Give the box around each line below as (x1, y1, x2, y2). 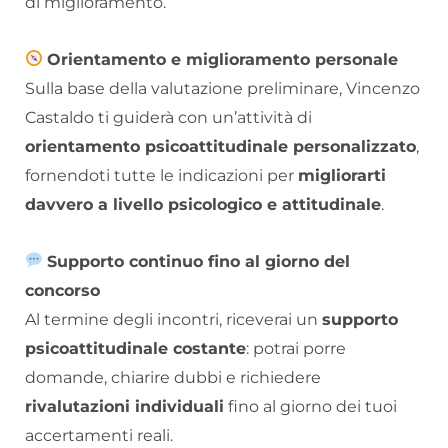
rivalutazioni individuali (25, 396, 224, 416)
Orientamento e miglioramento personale (47, 49, 399, 69)
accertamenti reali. (25, 425, 173, 445)
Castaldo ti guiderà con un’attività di (25, 107, 312, 127)
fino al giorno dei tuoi (224, 396, 397, 416)
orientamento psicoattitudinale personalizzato (25, 136, 416, 156)
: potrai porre (246, 338, 346, 358)
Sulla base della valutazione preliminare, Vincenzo (25, 78, 420, 98)
